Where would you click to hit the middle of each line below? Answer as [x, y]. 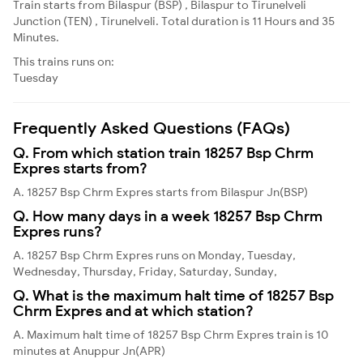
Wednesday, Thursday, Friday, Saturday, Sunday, [145, 271]
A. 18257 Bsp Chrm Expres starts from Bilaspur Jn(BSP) [160, 192]
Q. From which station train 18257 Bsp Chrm [163, 152]
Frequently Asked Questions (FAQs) [152, 127]
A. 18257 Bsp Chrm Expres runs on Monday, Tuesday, [154, 255]
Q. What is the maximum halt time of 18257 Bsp [173, 295]
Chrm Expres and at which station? [133, 310]
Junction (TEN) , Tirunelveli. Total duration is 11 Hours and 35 [174, 21]
